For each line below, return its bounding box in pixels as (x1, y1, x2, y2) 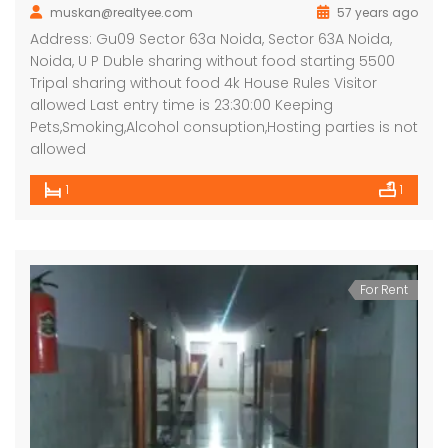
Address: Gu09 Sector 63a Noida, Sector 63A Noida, (30, 29, 392, 49)
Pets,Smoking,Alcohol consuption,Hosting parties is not (30, 117, 418, 137)
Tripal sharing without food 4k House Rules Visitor (30, 73, 377, 93)
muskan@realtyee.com (50, 4, 193, 21)
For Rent (360, 281, 408, 298)
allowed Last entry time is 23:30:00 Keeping (30, 95, 333, 115)
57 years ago (334, 4, 418, 21)
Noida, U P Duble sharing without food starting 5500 (30, 51, 395, 71)
